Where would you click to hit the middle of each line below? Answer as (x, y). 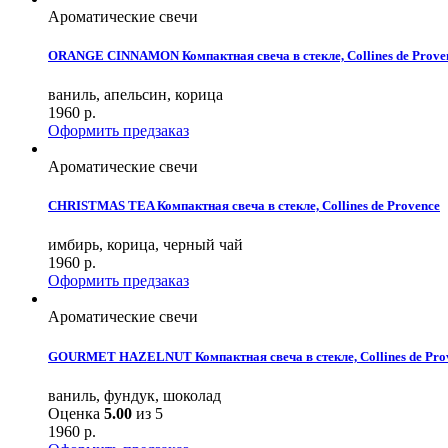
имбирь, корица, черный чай (145, 245)
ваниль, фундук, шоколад (134, 395)
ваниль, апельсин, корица (135, 95)
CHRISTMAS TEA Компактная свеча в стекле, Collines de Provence (244, 206)
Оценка (76, 413)
